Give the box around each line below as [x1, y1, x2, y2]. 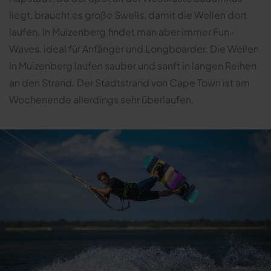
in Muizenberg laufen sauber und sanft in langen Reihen [9, 59, 256, 73]
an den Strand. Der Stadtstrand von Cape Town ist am [9, 76, 250, 90]
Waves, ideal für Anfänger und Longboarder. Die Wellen [9, 42, 259, 56]
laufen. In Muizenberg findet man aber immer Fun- [9, 25, 234, 39]
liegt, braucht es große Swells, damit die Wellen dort [9, 8, 247, 22]
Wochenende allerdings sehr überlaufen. [9, 93, 194, 106]
